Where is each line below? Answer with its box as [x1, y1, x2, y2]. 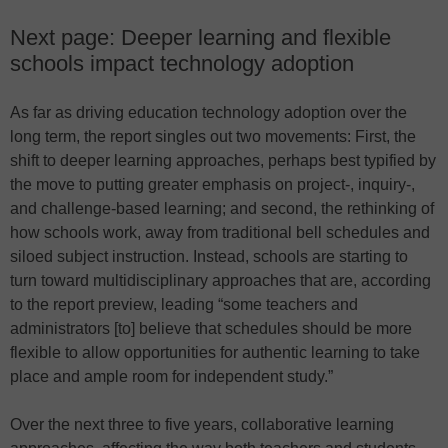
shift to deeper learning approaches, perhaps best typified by [10, 151, 436, 169]
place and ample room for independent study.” [10, 367, 333, 385]
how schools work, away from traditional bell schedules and [10, 223, 430, 241]
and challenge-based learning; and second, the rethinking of [10, 199, 434, 217]
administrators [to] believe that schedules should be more [10, 319, 412, 337]
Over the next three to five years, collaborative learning [10, 415, 394, 433]
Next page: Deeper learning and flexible [10, 24, 391, 50]
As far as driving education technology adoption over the [10, 103, 407, 121]
